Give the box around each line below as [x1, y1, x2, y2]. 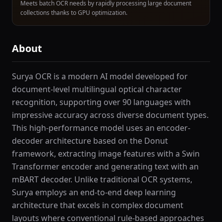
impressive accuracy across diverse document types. [12, 110, 209, 120]
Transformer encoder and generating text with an [12, 161, 199, 172]
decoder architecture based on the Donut [12, 135, 168, 146]
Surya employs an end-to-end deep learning [12, 187, 176, 198]
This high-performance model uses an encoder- [12, 122, 190, 133]
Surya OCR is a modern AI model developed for [12, 71, 188, 82]
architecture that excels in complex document [12, 200, 183, 211]
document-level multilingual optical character [12, 84, 182, 95]
